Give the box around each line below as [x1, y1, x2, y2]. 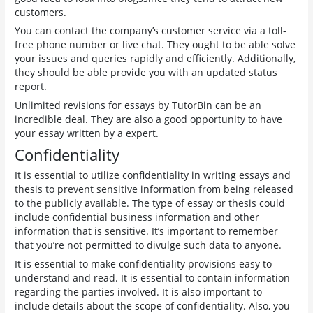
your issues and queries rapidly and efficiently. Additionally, [15, 52, 296, 66]
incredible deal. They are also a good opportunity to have [15, 112, 283, 126]
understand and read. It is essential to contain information [15, 270, 291, 284]
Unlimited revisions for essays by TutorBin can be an [15, 99, 262, 112]
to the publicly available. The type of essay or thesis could [15, 196, 286, 210]
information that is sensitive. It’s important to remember [15, 224, 279, 238]
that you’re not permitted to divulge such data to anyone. [15, 238, 282, 252]
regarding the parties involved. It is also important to [15, 284, 263, 298]
